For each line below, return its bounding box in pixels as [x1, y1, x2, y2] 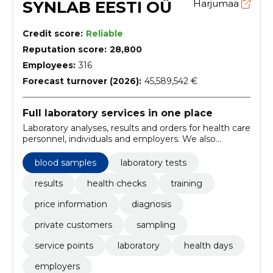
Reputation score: [22, 44, 107, 55]
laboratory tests [120, 157, 186, 168]
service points [34, 239, 93, 251]
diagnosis [131, 198, 171, 210]
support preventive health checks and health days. [22, 144, 236, 155]
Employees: [22, 60, 76, 71]
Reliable [85, 28, 123, 39]
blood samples [34, 157, 96, 168]
